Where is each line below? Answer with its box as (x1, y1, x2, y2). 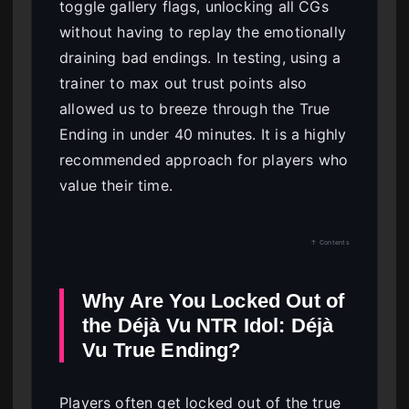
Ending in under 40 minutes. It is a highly (59, 125, 347, 144)
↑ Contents (310, 238, 350, 247)
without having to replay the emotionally (59, 23, 346, 42)
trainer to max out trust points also (59, 74, 308, 93)
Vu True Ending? (82, 339, 241, 362)
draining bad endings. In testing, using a (59, 48, 341, 68)
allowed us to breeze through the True (59, 100, 330, 119)
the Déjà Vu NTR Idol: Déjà (82, 314, 334, 338)
